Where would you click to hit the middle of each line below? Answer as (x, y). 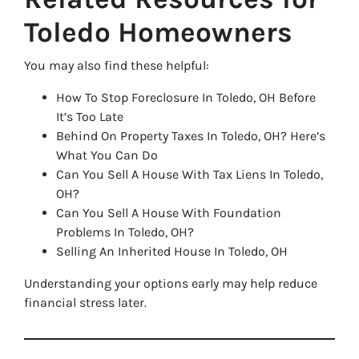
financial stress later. (85, 303)
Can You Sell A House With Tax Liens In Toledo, (190, 174)
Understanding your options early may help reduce (171, 283)
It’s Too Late (90, 117)
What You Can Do (107, 155)
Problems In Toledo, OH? (125, 232)
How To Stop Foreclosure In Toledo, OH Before (186, 97)
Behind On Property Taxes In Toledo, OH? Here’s (191, 136)
